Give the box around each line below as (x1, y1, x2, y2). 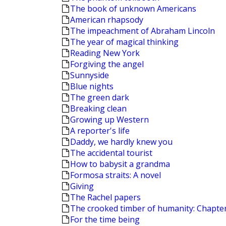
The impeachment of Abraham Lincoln (70, 25, 215, 36)
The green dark (70, 92, 129, 103)
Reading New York (70, 47, 140, 59)
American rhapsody (70, 14, 143, 25)
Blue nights (70, 81, 114, 92)
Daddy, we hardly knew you (70, 136, 173, 147)
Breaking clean (70, 103, 127, 114)
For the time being (70, 214, 140, 225)
